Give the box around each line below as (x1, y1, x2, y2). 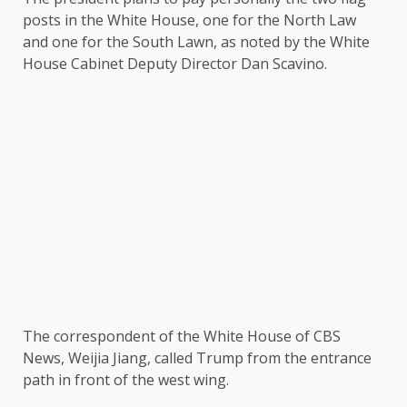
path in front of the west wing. (23, 370, 229, 391)
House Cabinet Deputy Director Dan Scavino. (23, 54, 327, 74)
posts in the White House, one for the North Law (23, 10, 356, 31)
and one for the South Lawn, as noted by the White (23, 32, 370, 53)
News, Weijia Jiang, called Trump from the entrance (23, 348, 372, 369)
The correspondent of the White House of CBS (23, 326, 341, 347)
